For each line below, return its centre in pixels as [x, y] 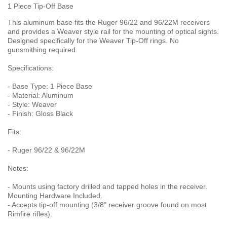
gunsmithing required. [43, 50]
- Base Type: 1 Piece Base [50, 86]
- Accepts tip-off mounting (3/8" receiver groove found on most [107, 205]
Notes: [18, 168]
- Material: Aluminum [41, 95]
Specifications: [31, 68]
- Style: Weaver [32, 104]
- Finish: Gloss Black [40, 113]
